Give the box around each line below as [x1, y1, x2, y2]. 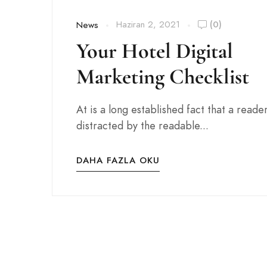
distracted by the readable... [76, 118, 209, 133]
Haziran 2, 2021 [116, 18, 180, 30]
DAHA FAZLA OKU [76, 154, 160, 166]
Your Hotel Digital [76, 38, 233, 64]
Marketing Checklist [76, 64, 249, 89]
